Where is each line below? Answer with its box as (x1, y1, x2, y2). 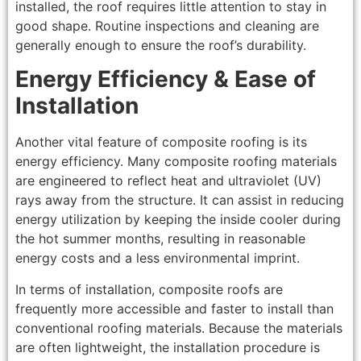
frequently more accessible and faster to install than (15, 300, 334, 317)
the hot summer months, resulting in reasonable (15, 230, 305, 247)
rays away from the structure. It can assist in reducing (15, 192, 344, 209)
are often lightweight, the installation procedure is (15, 338, 320, 355)
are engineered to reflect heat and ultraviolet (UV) (15, 172, 322, 189)
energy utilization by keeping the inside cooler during (15, 211, 341, 228)
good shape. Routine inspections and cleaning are (15, 17, 319, 34)
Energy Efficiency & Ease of (15, 65, 316, 93)
